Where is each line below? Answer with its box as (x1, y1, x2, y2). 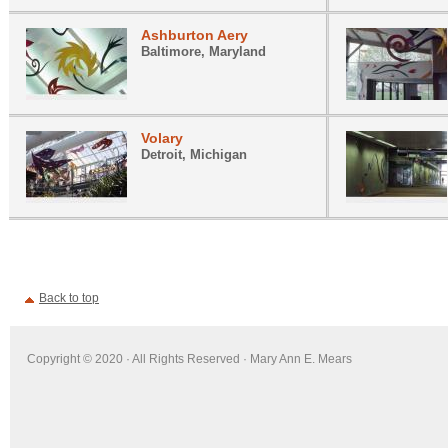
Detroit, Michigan (141, 147, 247, 162)
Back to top (39, 291, 99, 305)
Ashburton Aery (141, 27, 248, 43)
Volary (141, 130, 183, 146)
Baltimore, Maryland (141, 44, 266, 59)
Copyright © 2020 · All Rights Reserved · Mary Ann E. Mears (27, 352, 352, 366)
